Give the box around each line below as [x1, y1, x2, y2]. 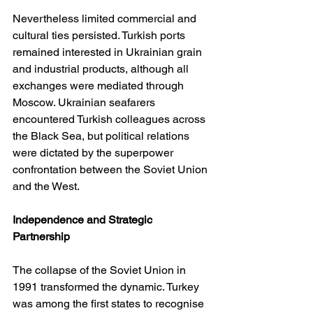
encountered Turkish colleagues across [13, 112, 208, 126]
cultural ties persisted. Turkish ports [13, 29, 188, 43]
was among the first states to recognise [13, 297, 207, 311]
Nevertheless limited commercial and [13, 12, 199, 26]
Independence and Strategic [13, 213, 155, 227]
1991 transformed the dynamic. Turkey [13, 280, 202, 294]
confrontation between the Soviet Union [13, 163, 210, 177]
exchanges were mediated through [13, 79, 187, 93]
